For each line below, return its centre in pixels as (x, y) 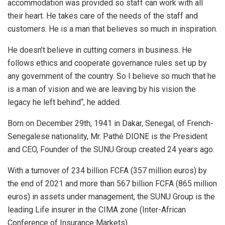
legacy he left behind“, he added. (64, 102)
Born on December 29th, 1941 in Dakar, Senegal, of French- (110, 123)
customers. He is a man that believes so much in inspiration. (113, 29)
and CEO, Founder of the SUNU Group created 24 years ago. (111, 149)
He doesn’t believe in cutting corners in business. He (100, 50)
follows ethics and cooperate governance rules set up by (107, 63)
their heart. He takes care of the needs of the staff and (103, 16)
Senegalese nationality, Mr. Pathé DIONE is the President (107, 136)
